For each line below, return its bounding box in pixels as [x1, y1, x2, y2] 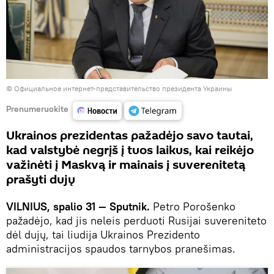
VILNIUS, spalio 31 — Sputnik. [6, 199, 150, 213]
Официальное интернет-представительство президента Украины [14, 83, 232, 93]
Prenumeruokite [6, 103, 68, 115]
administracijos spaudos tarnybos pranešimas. [6, 241, 235, 256]
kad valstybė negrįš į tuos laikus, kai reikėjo [6, 141, 254, 159]
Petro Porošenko [150, 199, 235, 213]
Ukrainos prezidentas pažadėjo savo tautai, [6, 127, 253, 144]
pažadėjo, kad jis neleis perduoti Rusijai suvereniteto [6, 213, 267, 228]
